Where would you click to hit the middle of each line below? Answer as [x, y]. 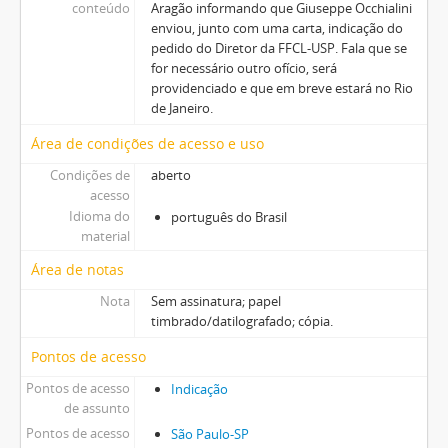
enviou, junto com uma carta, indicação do [276, 28]
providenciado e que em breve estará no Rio [281, 88]
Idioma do [99, 216]
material [105, 236]
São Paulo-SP [209, 434]
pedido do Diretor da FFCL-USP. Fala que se [278, 48]
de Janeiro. [181, 108]
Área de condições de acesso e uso [147, 143]
